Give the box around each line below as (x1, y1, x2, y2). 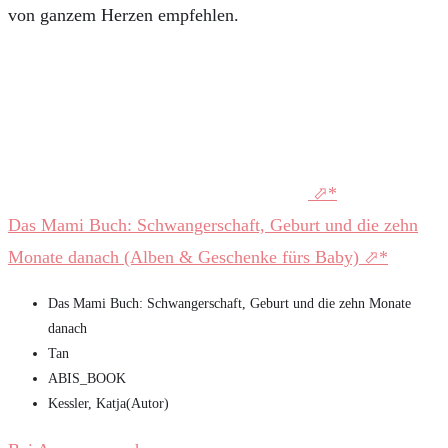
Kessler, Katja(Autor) (48, 395, 169, 411)
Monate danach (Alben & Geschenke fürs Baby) (8, 246, 364, 267)
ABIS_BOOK (48, 370, 126, 386)
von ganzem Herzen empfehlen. (8, 4, 249, 25)
